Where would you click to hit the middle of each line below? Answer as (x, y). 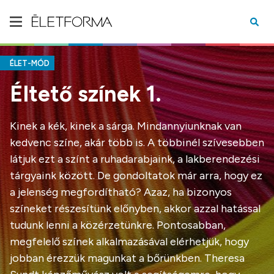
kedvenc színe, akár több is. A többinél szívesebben (137, 143)
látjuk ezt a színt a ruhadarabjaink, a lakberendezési (135, 159)
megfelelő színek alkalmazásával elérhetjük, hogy (129, 242)
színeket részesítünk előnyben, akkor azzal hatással (135, 209)
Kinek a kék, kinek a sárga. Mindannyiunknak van (126, 126)
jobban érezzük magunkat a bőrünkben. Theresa (127, 258)
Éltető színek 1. (86, 94)
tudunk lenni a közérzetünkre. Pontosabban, (118, 225)
